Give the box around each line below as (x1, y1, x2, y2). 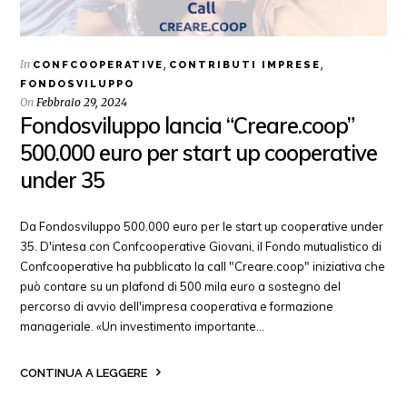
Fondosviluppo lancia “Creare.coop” (20, 111, 355, 139)
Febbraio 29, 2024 (36, 94, 128, 109)
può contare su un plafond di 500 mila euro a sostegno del (20, 278, 342, 293)
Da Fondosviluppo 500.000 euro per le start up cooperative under (20, 218, 384, 233)
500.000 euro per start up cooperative (20, 138, 378, 166)
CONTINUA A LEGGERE (20, 365, 148, 380)
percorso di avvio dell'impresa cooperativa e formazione (20, 298, 334, 313)
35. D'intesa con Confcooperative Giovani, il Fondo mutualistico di (20, 238, 382, 253)
